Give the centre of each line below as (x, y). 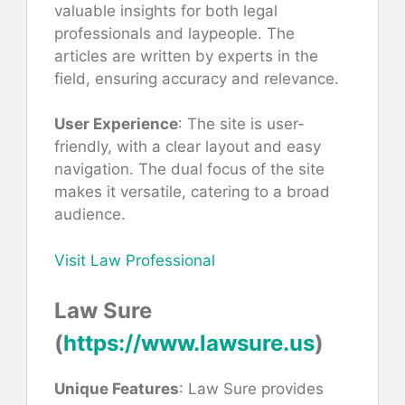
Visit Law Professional (135, 260)
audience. (90, 215)
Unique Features (117, 389)
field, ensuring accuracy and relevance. (197, 78)
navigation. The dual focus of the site (189, 170)
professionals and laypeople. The (174, 33)
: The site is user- (241, 124)
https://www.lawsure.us (189, 344)
